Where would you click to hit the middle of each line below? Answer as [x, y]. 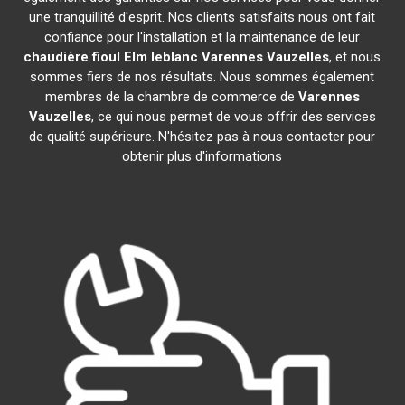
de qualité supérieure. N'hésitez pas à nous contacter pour [202, 137]
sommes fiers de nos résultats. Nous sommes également [202, 77]
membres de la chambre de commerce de [171, 97]
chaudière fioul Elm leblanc [111, 57]
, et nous [355, 57]
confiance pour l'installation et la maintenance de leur [202, 37]
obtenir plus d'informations [202, 156]
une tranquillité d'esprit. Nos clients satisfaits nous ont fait [202, 17]
